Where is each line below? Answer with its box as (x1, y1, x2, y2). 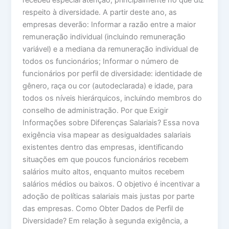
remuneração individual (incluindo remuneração (22, 32, 186, 42)
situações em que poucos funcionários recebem (22, 155, 189, 165)
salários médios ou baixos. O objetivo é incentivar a (22, 179, 200, 189)
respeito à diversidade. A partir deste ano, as (22, 8, 177, 17)
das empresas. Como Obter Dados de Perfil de (22, 204, 184, 214)
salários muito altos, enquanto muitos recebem (22, 167, 185, 177)
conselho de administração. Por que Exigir (22, 106, 169, 116)
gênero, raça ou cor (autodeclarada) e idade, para (22, 81, 193, 91)
